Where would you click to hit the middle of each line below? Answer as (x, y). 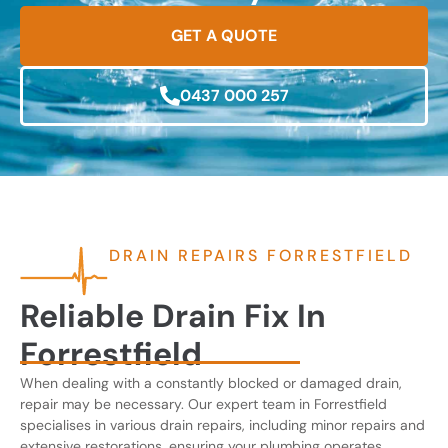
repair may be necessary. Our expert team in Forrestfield (203, 404)
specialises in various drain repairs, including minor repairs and (222, 425)
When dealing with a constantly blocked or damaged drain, (211, 383)
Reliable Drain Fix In (173, 316)
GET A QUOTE (224, 35)
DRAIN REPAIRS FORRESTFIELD (261, 255)
